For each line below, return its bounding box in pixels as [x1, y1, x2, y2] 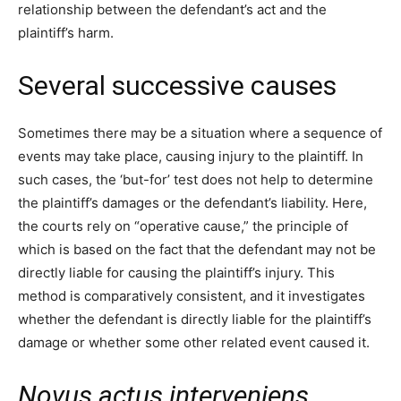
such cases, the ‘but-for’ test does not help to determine [18, 170, 373, 188]
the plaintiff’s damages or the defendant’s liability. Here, [18, 193, 367, 211]
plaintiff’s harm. [18, 23, 114, 41]
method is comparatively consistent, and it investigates [18, 286, 365, 304]
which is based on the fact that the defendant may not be [18, 240, 376, 258]
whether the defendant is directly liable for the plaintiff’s [18, 310, 371, 328]
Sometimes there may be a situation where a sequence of [18, 124, 382, 141]
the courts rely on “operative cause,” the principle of [18, 217, 348, 235]
